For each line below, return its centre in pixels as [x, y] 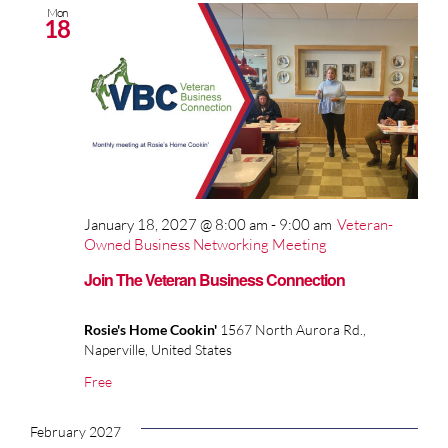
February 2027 [75, 431]
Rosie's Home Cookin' [152, 329]
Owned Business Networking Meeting [205, 245]
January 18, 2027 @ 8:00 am [176, 225]
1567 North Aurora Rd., [293, 329]
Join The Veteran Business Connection [214, 279]
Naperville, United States [158, 349]
